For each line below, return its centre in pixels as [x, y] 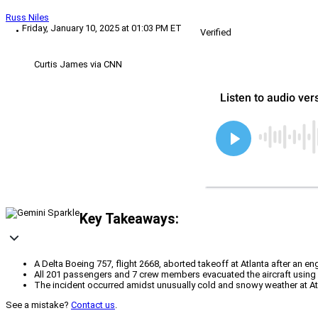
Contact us [93, 305]
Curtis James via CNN [78, 65]
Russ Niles [27, 18]
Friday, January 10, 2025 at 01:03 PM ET [102, 28]
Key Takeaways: [129, 219]
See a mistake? [38, 305]
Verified [216, 33]
